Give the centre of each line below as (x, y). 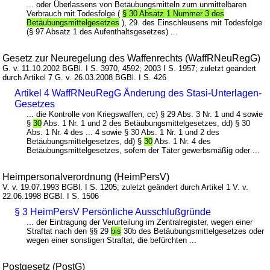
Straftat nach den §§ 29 (69, 231)
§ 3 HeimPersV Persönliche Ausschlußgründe (113, 212)
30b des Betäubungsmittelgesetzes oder (193, 231)
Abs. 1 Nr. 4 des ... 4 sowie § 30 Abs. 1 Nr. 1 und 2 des (123, 132)
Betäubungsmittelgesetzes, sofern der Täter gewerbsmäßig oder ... (143, 150)
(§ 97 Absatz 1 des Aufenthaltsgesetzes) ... (102, 31)
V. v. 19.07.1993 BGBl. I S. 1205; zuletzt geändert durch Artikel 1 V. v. (126, 187)
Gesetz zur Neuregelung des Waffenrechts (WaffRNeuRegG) (132, 58)
